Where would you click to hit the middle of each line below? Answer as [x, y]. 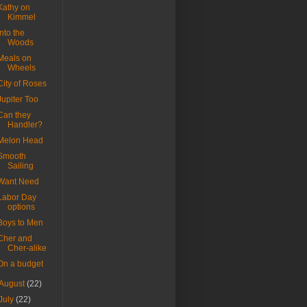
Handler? [25, 125]
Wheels [21, 68]
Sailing [20, 166]
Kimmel [21, 17]
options [21, 207]
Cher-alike [27, 248]
